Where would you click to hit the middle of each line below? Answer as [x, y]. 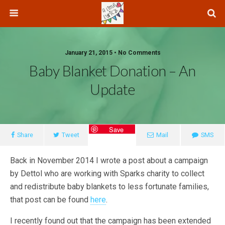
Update [113, 89]
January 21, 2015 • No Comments [113, 53]
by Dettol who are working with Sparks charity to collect [107, 174]
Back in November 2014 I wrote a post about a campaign [109, 160]
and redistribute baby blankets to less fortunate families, [109, 187]
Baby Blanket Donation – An [113, 71]
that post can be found [50, 200]
